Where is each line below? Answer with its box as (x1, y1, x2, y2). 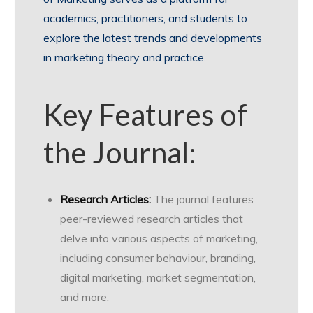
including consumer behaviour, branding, (60, 251, 256, 265)
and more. (60, 290, 110, 305)
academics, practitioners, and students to (43, 11, 248, 26)
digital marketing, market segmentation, (60, 270, 256, 285)
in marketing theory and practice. (43, 50, 207, 65)
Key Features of (43, 97, 248, 133)
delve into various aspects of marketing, (60, 231, 259, 246)
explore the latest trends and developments (43, 31, 263, 45)
